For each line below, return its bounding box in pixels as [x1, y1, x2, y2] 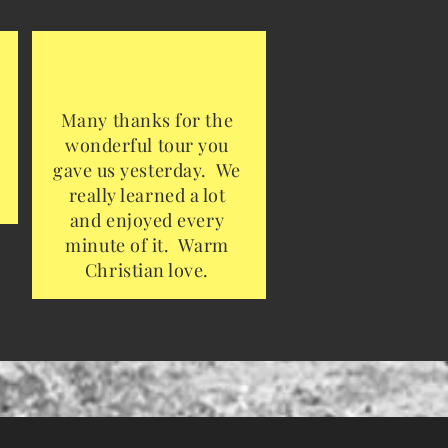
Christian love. [84, 258, 210, 283]
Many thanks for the [60, 108, 234, 133]
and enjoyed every [69, 208, 225, 233]
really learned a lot [68, 183, 226, 208]
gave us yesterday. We [53, 158, 241, 183]
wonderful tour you [65, 133, 229, 158]
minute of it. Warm [65, 233, 229, 258]
